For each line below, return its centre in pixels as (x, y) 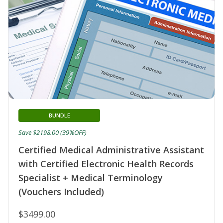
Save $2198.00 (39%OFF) (53, 133)
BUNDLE (59, 115)
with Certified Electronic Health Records (106, 164)
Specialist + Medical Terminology (91, 178)
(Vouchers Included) (61, 192)
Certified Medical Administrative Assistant (111, 150)
